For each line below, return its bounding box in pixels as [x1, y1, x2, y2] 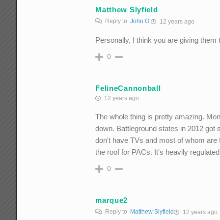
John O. [130, 18, 151, 25]
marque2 [95, 195, 128, 204]
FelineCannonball [95, 83, 161, 92]
